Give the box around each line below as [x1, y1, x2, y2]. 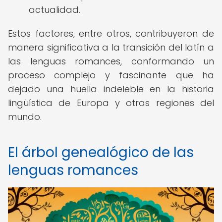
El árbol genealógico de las [8, 143, 194, 162]
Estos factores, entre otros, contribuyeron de [8, 27, 214, 40]
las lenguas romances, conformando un [8, 55, 214, 67]
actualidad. [29, 3, 80, 16]
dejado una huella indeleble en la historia [8, 83, 214, 95]
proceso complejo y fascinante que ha [8, 69, 214, 81]
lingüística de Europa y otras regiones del [8, 97, 214, 109]
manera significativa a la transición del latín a [8, 41, 214, 54]
